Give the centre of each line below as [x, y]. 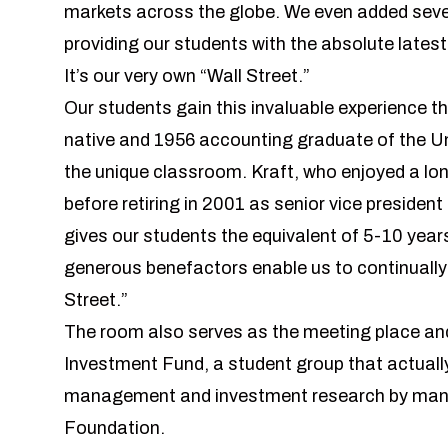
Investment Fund [134, 364]
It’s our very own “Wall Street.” [187, 76]
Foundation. [118, 428]
